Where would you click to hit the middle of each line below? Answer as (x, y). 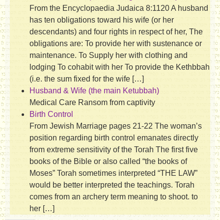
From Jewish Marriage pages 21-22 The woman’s (117, 126)
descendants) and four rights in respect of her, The (116, 31)
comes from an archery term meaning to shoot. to (114, 196)
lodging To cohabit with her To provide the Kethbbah (120, 67)
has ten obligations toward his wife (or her (102, 20)
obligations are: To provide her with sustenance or (116, 43)
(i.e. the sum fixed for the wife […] (87, 79)
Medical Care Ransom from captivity (92, 102)
